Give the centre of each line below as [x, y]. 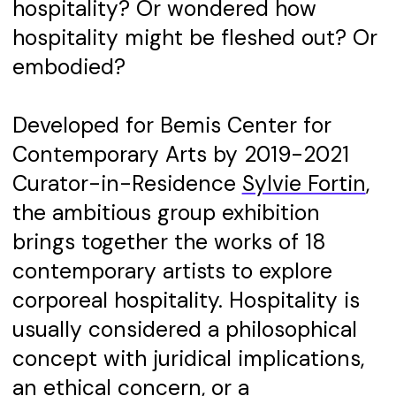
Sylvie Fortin [304, 184]
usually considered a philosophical [184, 330]
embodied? [69, 68]
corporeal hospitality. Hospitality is [186, 301]
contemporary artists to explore [172, 272]
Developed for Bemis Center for [171, 126]
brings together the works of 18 [169, 243]
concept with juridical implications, [188, 359]
